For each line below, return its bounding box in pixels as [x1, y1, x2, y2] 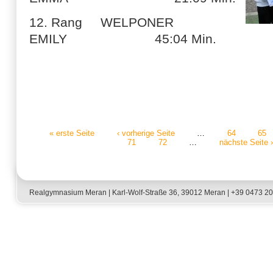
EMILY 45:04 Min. [29, 32, 216, 46]
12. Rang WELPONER [29, 15, 174, 29]
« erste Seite [49, 128, 94, 137]
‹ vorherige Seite [116, 128, 175, 137]
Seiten [29, 144, 65, 155]
